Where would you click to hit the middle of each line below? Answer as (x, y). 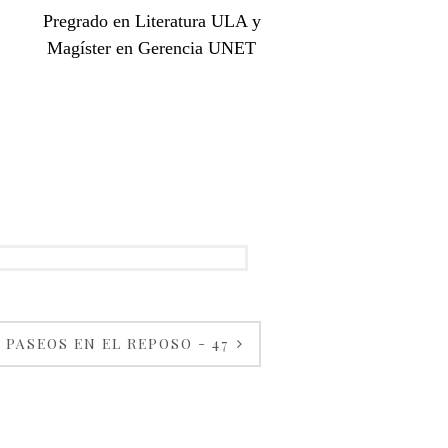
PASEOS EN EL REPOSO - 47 (120, 343)
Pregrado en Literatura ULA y (152, 21)
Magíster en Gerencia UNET (154, 48)
